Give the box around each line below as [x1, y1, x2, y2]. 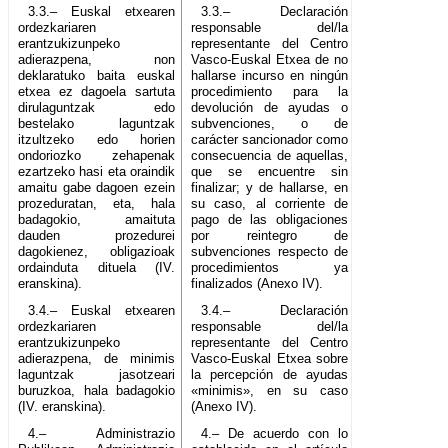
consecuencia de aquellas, [191, 148, 349, 164]
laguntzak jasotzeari [18, 367, 176, 383]
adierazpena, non [18, 52, 176, 68]
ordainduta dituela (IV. [18, 260, 176, 276]
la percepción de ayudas [191, 367, 349, 383]
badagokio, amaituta [18, 212, 176, 228]
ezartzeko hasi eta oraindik [18, 164, 176, 180]
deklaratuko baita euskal [18, 68, 176, 84]
